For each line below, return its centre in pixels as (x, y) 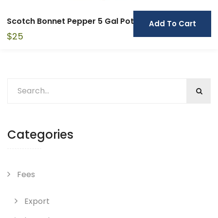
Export (37, 201)
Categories (40, 134)
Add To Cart (172, 23)
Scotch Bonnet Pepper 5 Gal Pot (70, 21)
